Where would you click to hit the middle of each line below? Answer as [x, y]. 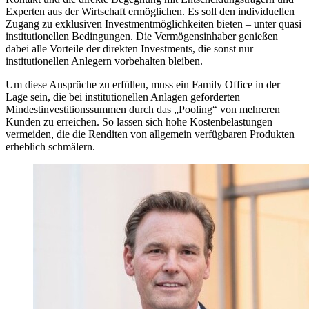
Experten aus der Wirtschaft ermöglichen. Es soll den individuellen [150, 11]
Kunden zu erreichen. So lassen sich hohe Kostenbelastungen [139, 121]
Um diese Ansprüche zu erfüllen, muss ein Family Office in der [143, 84]
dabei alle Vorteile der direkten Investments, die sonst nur [129, 48]
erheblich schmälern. [50, 146]
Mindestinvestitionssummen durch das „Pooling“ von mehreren [143, 109]
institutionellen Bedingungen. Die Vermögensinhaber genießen [142, 36]
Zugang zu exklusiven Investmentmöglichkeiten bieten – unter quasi [153, 23]
